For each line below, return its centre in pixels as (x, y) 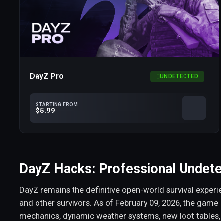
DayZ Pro (46, 76)
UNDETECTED (179, 77)
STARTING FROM (57, 104)
